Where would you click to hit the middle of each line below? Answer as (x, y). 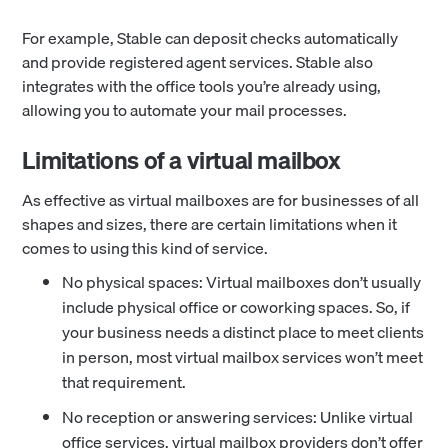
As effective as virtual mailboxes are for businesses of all (221, 199)
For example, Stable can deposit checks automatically (210, 37)
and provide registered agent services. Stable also (198, 61)
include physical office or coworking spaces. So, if (236, 306)
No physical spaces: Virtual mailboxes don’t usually (242, 281)
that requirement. (124, 381)
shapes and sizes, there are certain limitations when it (210, 223)
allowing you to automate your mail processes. (185, 109)
